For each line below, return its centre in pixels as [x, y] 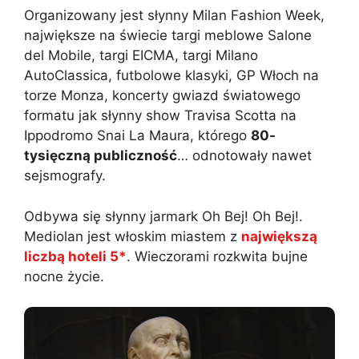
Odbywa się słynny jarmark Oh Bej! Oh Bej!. [163, 216]
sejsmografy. [65, 176]
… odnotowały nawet [244, 156]
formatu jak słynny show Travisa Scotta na [160, 116]
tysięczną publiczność [101, 156]
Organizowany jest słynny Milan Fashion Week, [174, 16]
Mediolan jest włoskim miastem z [133, 236]
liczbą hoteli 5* [75, 256]
